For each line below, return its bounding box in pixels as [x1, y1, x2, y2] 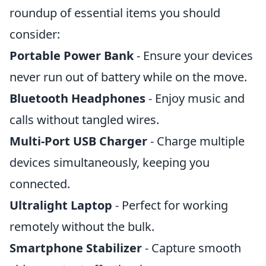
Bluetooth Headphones [9, 90, 145, 106]
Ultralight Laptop [9, 197, 112, 213]
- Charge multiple [147, 133, 245, 149]
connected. [9, 176, 70, 192]
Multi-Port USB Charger [9, 133, 147, 149]
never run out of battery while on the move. [9, 69, 247, 85]
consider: [9, 26, 60, 42]
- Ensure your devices [134, 47, 253, 64]
